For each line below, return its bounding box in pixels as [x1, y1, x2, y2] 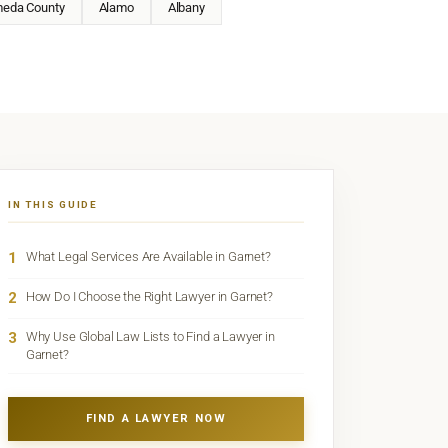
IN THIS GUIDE [7, 199, 99, 211]
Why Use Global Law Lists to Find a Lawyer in [25, 329, 275, 345]
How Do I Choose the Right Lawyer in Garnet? [25, 289, 273, 305]
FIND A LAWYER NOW [85, 411, 227, 425]
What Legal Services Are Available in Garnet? [25, 249, 271, 265]
